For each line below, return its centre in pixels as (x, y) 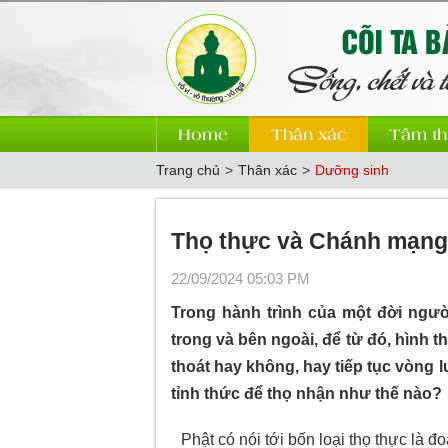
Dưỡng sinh (351, 170)
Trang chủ (187, 170)
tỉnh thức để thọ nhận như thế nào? (306, 393)
